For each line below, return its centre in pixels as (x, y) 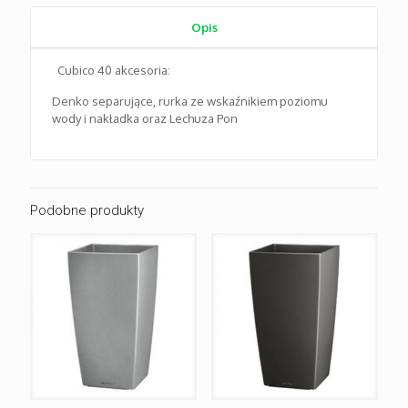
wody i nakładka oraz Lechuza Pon (145, 119)
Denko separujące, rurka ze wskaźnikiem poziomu (190, 102)
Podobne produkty (87, 211)
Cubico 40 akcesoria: (112, 71)
